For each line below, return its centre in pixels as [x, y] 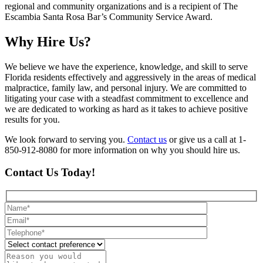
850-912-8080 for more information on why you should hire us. [122, 150]
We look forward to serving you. [66, 139]
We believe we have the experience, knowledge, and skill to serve [126, 66]
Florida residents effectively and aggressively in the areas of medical [130, 77]
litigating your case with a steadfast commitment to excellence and [127, 98]
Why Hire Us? [48, 41]
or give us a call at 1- [206, 139]
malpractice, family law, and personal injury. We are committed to [126, 87]
